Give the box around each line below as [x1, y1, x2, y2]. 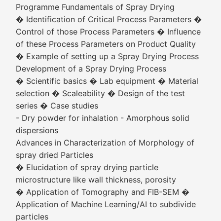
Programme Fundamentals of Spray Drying [16, 2, 175, 12]
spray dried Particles [16, 150, 93, 160]
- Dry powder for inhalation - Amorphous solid [16, 113, 189, 123]
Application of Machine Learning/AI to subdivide [16, 199, 196, 209]
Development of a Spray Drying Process [16, 64, 166, 74]
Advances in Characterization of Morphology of [16, 138, 194, 147]
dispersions [16, 125, 58, 135]
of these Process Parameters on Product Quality [16, 39, 196, 49]
